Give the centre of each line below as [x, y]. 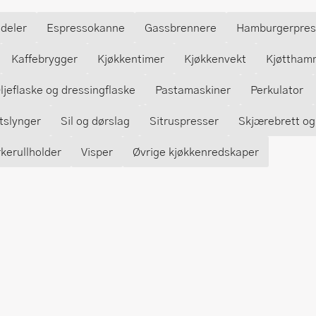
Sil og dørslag [95, 120]
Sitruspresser [184, 120]
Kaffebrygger [44, 58]
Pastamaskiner [193, 89]
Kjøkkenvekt [215, 58]
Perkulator [277, 89]
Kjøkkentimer [131, 58]
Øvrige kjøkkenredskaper [196, 151]
